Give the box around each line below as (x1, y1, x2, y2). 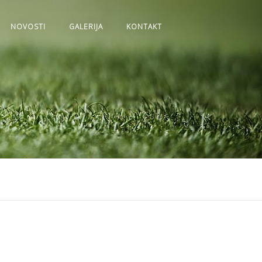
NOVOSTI (11, 22, 46, 32)
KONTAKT (126, 22, 162, 32)
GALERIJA (69, 22, 103, 32)
